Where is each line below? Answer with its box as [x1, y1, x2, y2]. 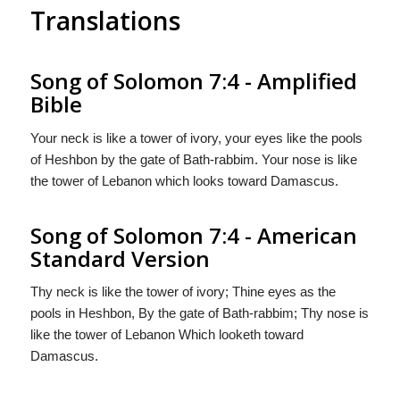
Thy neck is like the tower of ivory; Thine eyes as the [29, 284, 336, 300]
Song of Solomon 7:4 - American [29, 220, 357, 250]
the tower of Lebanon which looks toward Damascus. [29, 172, 338, 188]
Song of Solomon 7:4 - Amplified [29, 65, 357, 96]
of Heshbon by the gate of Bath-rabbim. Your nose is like [29, 151, 357, 167]
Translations [29, 3, 180, 37]
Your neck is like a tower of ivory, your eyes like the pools [29, 129, 362, 146]
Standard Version [29, 243, 210, 273]
